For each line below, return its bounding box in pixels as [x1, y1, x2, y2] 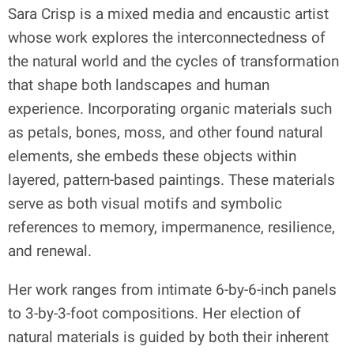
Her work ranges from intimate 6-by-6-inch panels [8, 280, 337, 299]
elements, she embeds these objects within [8, 146, 296, 165]
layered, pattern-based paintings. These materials [8, 170, 335, 189]
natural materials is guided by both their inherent [8, 327, 329, 346]
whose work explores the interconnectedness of [8, 28, 326, 47]
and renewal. [8, 241, 92, 260]
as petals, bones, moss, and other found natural [8, 122, 323, 141]
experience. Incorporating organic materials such [8, 99, 332, 118]
